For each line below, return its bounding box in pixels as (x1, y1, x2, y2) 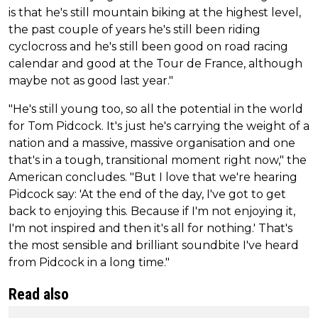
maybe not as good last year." (9, 73, 173, 87)
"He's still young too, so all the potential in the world (9, 102, 303, 116)
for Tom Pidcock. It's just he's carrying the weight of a (9, 119, 309, 133)
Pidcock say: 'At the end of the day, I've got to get (9, 187, 286, 201)
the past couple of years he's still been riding (9, 22, 261, 36)
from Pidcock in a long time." (9, 255, 170, 269)
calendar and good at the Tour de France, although (9, 56, 302, 70)
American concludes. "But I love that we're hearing (9, 170, 297, 184)
